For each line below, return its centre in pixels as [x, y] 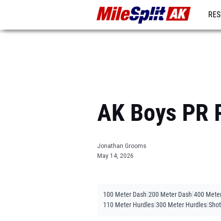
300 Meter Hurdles [181, 205]
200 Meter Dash [170, 194]
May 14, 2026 [115, 156]
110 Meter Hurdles [129, 205]
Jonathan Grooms [122, 146]
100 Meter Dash [125, 194]
